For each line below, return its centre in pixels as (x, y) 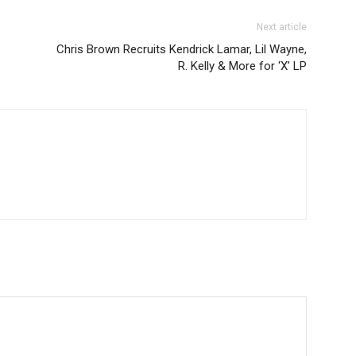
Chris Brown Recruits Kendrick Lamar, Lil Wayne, (182, 49)
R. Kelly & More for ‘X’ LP (242, 66)
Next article (282, 27)
